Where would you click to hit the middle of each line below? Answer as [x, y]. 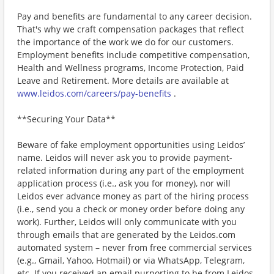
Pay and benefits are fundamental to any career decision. [135, 16]
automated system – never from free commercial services [135, 247]
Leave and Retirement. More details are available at [123, 80]
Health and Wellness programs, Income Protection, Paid [131, 68]
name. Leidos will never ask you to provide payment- [125, 157]
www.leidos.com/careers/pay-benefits [94, 93]
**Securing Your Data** [66, 119]
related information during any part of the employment [131, 170]
